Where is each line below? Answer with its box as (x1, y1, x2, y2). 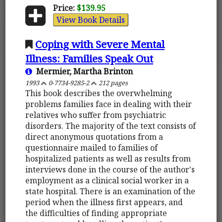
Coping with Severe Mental (35, 37, 165, 51)
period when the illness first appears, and (25, 196, 183, 208)
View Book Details (56, 14, 125, 25)
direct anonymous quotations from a (25, 131, 164, 142)
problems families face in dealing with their (25, 98, 192, 110)
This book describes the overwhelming (25, 87, 173, 99)
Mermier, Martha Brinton (32, 65, 133, 77)
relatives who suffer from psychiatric (25, 109, 166, 120)
